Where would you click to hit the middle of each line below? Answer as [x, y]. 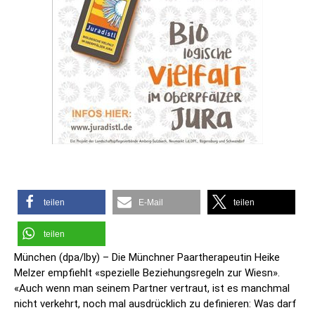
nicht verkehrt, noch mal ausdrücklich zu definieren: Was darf [155, 304]
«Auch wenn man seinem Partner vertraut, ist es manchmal [152, 289]
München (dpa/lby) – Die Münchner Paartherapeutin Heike [147, 258]
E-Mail [151, 203]
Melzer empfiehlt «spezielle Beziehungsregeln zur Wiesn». [147, 273]
